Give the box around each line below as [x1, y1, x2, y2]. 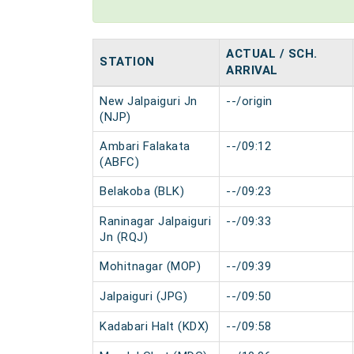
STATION [100, 55, 155, 69]
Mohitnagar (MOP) [100, 259, 201, 273]
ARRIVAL [226, 63, 278, 77]
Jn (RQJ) [100, 230, 148, 244]
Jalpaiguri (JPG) [100, 289, 187, 303]
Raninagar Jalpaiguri [100, 214, 211, 228]
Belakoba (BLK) [100, 184, 184, 198]
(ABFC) [100, 155, 139, 169]
